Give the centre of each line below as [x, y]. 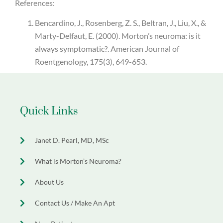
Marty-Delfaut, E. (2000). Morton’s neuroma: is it [118, 36]
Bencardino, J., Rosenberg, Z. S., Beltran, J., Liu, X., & [120, 23]
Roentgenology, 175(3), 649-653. [91, 62]
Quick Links [49, 111]
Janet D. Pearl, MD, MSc [72, 140]
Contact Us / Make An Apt [75, 203]
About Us [49, 182]
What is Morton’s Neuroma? [78, 161]
